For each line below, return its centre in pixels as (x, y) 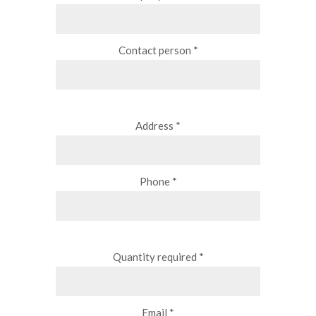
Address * (158, 126)
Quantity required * (158, 257)
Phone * (158, 181)
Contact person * (158, 50)
